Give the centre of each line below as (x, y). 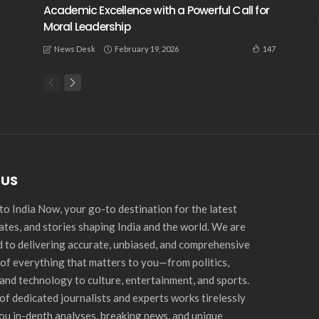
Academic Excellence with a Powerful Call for (156, 10)
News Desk (74, 49)
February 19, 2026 (146, 48)
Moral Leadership (87, 26)
